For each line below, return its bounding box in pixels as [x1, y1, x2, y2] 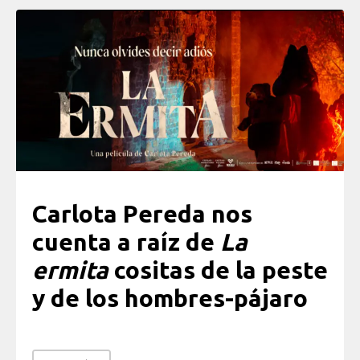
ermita [32, 256, 108, 284]
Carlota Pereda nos [32, 200, 252, 228]
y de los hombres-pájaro [32, 284, 308, 313]
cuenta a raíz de [32, 228, 220, 256]
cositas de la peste [108, 256, 328, 284]
